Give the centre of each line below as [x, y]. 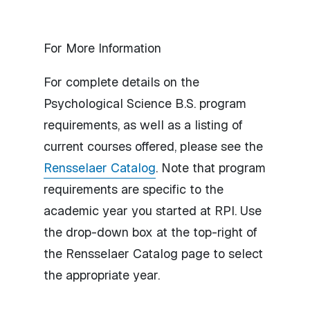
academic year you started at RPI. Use [153, 210]
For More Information [102, 48]
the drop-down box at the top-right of [151, 232]
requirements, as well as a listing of [143, 125]
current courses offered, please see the [153, 146]
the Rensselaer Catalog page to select [153, 253]
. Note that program [211, 167]
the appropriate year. [102, 275]
